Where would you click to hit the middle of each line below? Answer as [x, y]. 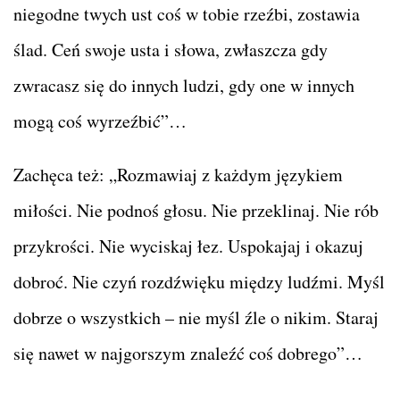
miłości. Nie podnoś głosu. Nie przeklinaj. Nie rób [196, 210]
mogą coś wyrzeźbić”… [100, 121]
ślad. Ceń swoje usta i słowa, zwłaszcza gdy [171, 49]
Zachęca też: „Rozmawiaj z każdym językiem [178, 174]
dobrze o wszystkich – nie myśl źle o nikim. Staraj [196, 317]
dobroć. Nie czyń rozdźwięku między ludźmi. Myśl [199, 281]
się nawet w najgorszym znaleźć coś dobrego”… [188, 353]
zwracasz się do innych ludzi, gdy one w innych [184, 85]
